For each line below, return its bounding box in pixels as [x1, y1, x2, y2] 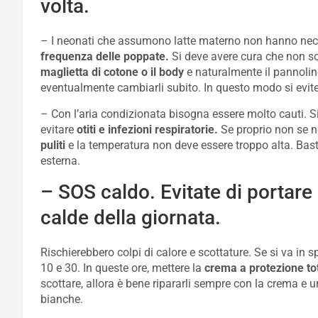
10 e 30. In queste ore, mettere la [40, 261, 204, 275]
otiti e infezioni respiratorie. [77, 123, 218, 136]
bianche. [40, 292, 83, 306]
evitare [40, 123, 77, 136]
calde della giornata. [40, 206, 221, 229]
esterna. [40, 154, 80, 168]
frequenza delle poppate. [40, 50, 169, 63]
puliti [40, 138, 65, 152]
